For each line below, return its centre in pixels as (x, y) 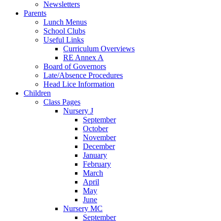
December (99, 146)
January (95, 155)
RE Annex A (83, 57)
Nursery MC (83, 208)
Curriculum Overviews (99, 48)
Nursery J (78, 110)
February (97, 164)
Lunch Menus (65, 22)
